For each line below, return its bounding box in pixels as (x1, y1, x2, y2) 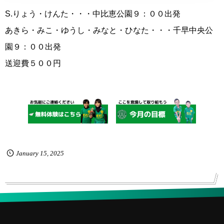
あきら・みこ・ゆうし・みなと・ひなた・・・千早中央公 (5, 26, 213, 35)
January (15, 149, 38, 157)
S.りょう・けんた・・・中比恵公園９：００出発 (5, 9, 180, 18)
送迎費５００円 (5, 59, 61, 68)
